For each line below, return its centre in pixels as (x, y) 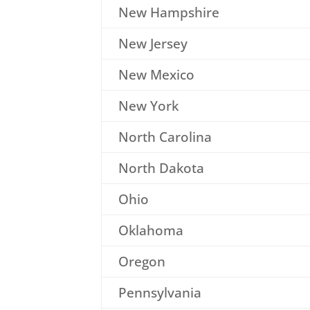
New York (148, 106)
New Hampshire (168, 12)
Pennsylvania (159, 292)
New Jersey (153, 43)
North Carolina (165, 137)
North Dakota (161, 168)
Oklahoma (151, 230)
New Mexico (156, 74)
